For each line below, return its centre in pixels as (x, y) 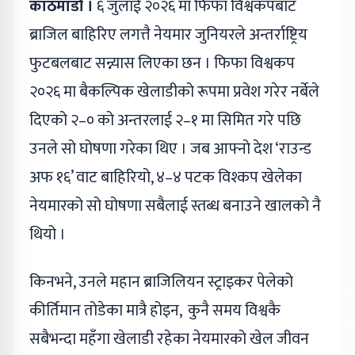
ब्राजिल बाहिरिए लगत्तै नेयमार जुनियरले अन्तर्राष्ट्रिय (168, 35)
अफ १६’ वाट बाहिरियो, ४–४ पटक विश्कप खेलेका (166, 178)
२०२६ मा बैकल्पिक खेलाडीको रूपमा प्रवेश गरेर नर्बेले (174, 92)
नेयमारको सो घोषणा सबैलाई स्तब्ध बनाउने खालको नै (175, 206)
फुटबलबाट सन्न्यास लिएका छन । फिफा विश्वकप (162, 64)
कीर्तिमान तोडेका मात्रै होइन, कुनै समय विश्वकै (155, 311)
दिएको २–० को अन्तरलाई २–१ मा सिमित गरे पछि (165, 121)
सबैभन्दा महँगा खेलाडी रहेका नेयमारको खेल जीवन (169, 340)
